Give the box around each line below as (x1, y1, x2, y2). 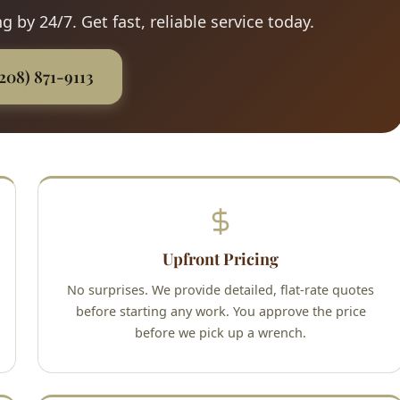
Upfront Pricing (162, 248, 279, 271)
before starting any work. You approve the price (75, 303, 366, 321)
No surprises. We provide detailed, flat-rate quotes (67, 281, 374, 299)
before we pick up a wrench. (135, 324, 306, 342)
